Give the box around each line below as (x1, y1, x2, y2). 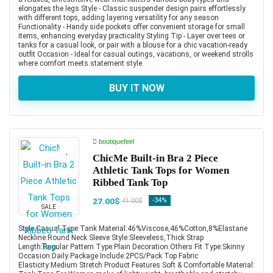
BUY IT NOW (108, 82, 165, 94)
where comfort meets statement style (18, 58, 142, 68)
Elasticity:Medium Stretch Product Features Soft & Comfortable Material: (18, 260, 255, 269)
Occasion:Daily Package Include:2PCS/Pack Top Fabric (18, 251, 198, 260)
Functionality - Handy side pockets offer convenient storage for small (18, 22, 245, 31)
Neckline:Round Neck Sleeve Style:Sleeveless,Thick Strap (18, 233, 204, 242)
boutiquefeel (97, 137, 134, 145)
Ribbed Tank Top (93, 176, 168, 188)
